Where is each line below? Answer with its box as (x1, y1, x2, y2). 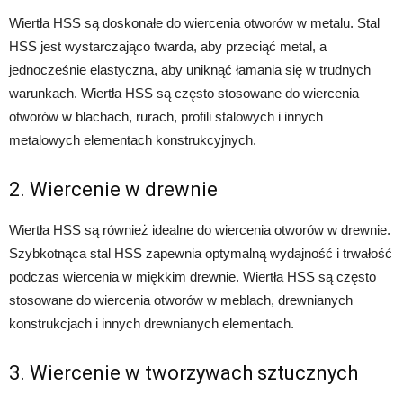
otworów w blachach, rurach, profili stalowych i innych (9, 109, 323, 125)
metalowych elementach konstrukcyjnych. (9, 132, 256, 148)
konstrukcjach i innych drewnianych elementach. (9, 316, 294, 332)
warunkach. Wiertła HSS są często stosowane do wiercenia (9, 85, 359, 102)
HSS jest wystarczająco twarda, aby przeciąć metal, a (9, 39, 327, 55)
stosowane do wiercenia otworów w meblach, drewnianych (9, 292, 353, 309)
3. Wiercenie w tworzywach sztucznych (9, 362, 358, 385)
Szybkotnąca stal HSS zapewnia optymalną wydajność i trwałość (9, 246, 392, 262)
